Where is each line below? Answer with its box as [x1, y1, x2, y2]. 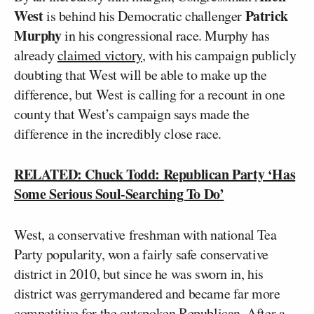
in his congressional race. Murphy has [61, 26, 270, 45]
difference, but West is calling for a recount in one [14, 85, 285, 104]
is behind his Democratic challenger [43, 6, 245, 25]
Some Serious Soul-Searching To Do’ [14, 184, 224, 204]
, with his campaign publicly [142, 46, 296, 64]
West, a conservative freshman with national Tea [14, 225, 277, 244]
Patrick [245, 6, 288, 26]
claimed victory [57, 46, 142, 64]
